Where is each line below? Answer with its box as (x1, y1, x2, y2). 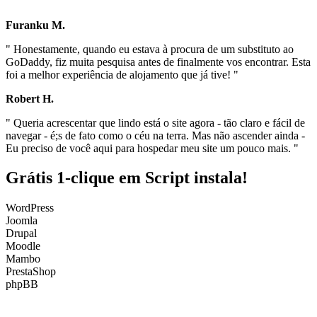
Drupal (6, 227, 37, 240)
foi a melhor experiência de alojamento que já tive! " (6, 68, 238, 81)
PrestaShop (6, 265, 56, 278)
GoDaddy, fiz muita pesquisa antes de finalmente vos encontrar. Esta (6, 55, 311, 68)
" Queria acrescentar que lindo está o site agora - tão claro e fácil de (6, 116, 305, 129)
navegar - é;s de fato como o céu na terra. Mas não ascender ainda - (6, 129, 305, 142)
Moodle (6, 240, 40, 253)
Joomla (6, 214, 38, 227)
